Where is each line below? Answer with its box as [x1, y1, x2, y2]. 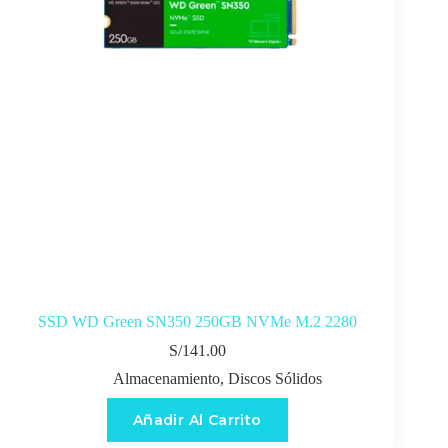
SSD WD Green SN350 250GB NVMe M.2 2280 [37, 312, 357, 330]
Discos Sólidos [227, 369, 322, 387]
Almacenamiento [112, 369, 220, 387]
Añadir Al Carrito [132, 410, 262, 429]
